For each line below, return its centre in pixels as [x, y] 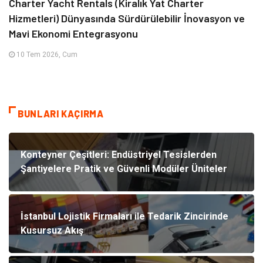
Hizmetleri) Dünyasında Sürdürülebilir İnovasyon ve [127, 18]
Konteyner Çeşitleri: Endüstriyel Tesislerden [119, 154]
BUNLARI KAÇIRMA [61, 113]
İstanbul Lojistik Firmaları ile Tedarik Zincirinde [124, 216]
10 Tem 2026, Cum [46, 54]
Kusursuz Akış [52, 230]
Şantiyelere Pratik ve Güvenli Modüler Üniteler [124, 168]
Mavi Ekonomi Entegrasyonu [73, 33]
